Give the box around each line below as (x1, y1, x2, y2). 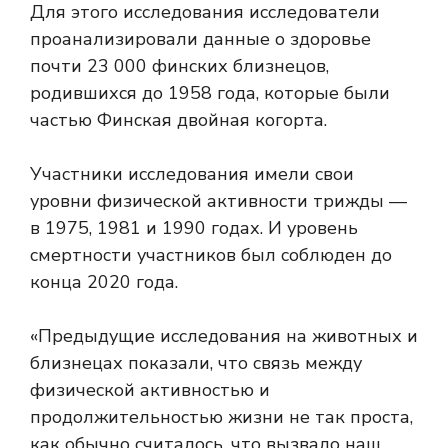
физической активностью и (30, 378, 270, 403)
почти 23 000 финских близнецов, (30, 54, 329, 79)
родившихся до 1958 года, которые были (30, 81, 390, 106)
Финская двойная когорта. (97, 108, 327, 133)
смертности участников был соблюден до (30, 243, 392, 268)
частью (30, 108, 97, 133)
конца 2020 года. (30, 270, 178, 295)
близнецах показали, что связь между (30, 351, 362, 376)
